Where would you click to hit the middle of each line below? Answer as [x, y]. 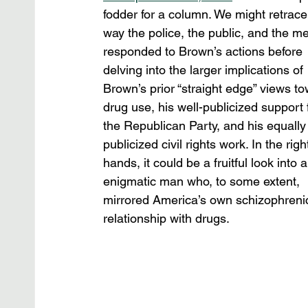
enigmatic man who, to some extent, [203, 181]
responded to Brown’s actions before [205, 51]
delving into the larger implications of [205, 70]
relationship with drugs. [166, 218]
